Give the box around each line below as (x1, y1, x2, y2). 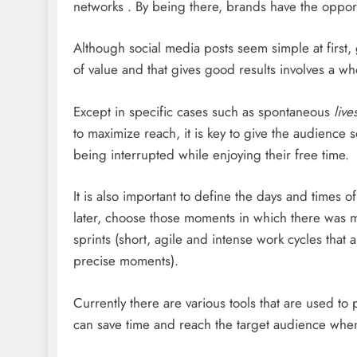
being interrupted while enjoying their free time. (73, 144, 349, 164)
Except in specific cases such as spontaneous (73, 101, 334, 121)
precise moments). (73, 251, 178, 271)
